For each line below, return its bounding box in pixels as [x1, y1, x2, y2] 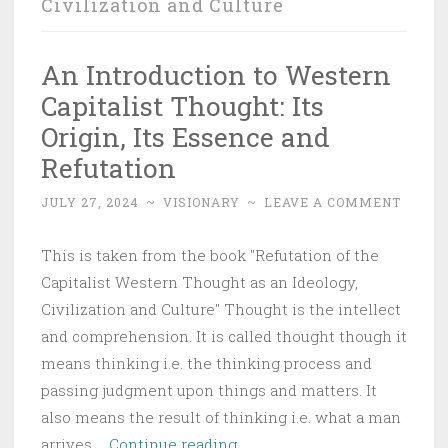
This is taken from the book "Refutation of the [41, 244, 379, 265]
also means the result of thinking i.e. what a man [41, 406, 401, 427]
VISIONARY [163, 193, 240, 210]
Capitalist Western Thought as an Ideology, [41, 271, 358, 292]
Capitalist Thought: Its [41, 87, 324, 123]
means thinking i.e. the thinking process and [41, 352, 372, 373]
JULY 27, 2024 [41, 193, 139, 210]
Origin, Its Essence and [41, 118, 330, 154]
